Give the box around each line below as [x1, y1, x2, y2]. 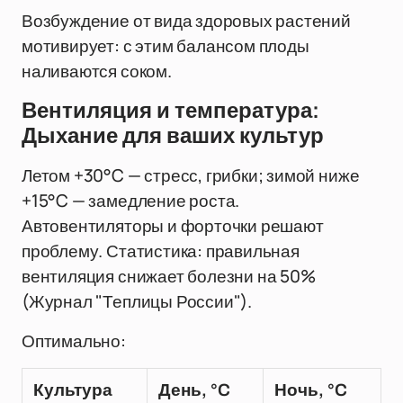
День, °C [158, 381, 230, 399]
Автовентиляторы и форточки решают [22, 214, 324, 237]
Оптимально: [22, 329, 126, 353]
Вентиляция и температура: [22, 99, 319, 122]
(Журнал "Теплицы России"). [22, 290, 253, 313]
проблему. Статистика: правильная [22, 239, 300, 263]
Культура [33, 381, 112, 399]
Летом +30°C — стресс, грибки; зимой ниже [22, 164, 360, 187]
